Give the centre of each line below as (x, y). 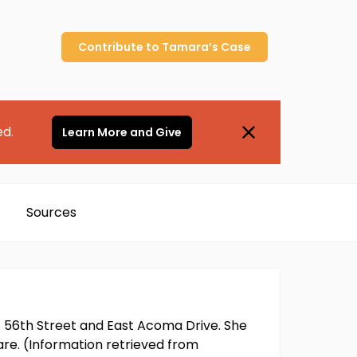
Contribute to (120, 47)
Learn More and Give (122, 132)
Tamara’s (190, 47)
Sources (51, 212)
